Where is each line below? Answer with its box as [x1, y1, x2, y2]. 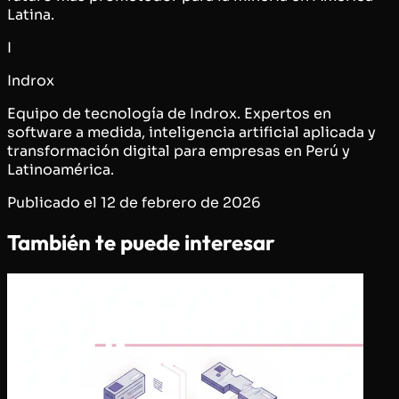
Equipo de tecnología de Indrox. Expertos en [7, 103, 331, 123]
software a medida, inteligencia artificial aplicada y [7, 122, 376, 142]
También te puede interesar [7, 229, 275, 256]
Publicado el [7, 192, 97, 212]
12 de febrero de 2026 [101, 192, 261, 212]
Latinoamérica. [7, 159, 114, 179]
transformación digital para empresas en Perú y [7, 141, 350, 160]
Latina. [7, 4, 54, 24]
